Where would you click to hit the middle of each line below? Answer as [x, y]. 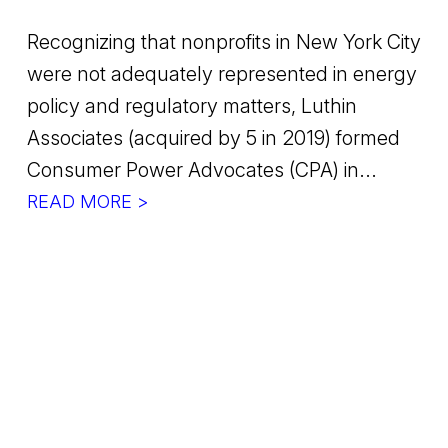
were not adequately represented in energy [221, 73]
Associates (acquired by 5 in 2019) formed [213, 137]
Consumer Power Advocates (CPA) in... [201, 169]
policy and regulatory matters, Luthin [191, 105]
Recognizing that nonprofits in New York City [223, 41]
